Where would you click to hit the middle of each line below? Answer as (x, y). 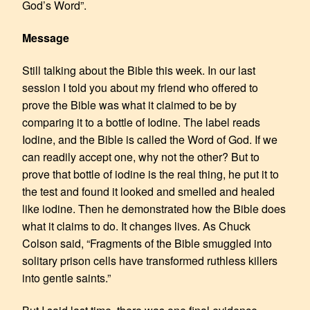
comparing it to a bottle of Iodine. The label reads (141, 122)
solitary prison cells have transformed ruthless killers (150, 260)
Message (46, 37)
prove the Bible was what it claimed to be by (129, 104)
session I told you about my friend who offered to (140, 87)
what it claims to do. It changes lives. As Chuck (136, 226)
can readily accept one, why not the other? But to (141, 156)
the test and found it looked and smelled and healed (148, 191)
